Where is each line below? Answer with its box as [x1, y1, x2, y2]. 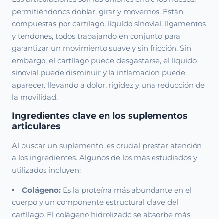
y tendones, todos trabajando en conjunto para [12, 31, 180, 41]
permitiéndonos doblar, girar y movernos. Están [12, 7, 183, 16]
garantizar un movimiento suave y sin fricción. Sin [12, 44, 191, 53]
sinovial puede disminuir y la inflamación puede [12, 68, 185, 77]
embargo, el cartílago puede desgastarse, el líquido [12, 56, 197, 65]
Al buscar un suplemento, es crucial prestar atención [12, 141, 202, 150]
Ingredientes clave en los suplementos [12, 110, 188, 121]
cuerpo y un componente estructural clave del [12, 197, 178, 207]
